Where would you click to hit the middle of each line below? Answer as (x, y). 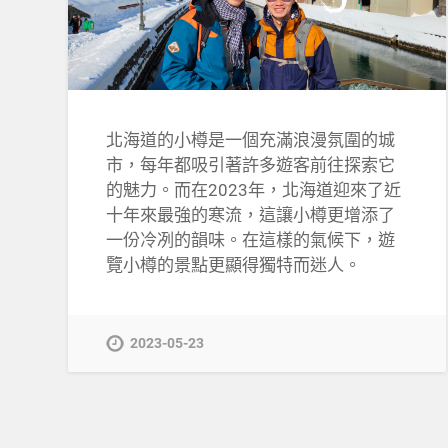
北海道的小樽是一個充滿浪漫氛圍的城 (251, 139)
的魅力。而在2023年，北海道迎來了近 (254, 189)
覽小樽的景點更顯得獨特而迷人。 (234, 264)
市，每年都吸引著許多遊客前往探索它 (251, 164)
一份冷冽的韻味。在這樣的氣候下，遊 (251, 239)
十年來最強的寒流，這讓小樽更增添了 (251, 214)
